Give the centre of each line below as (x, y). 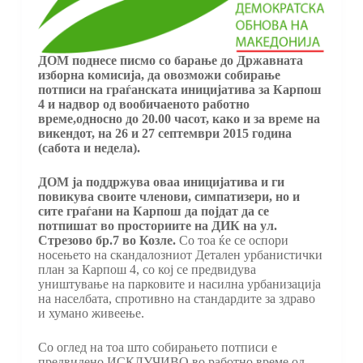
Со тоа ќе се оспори (233, 241)
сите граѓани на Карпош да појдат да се (153, 211)
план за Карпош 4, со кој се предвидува (147, 270)
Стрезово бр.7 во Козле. (108, 241)
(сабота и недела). (89, 148)
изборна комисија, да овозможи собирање (159, 75)
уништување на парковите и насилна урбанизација (179, 284)
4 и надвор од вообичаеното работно (143, 105)
